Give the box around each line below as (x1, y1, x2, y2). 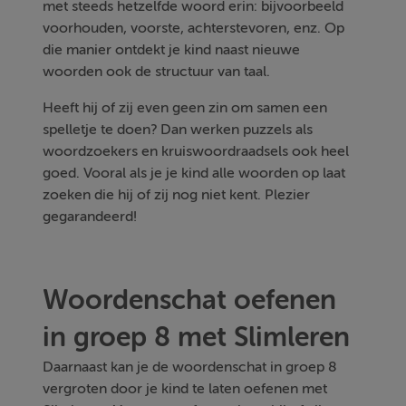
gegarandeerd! (43, 208, 138, 225)
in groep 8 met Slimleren (43, 321, 351, 353)
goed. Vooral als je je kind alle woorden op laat (43, 164, 346, 181)
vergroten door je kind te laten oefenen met (43, 380, 328, 397)
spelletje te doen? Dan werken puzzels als (43, 121, 314, 138)
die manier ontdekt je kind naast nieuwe (43, 41, 301, 58)
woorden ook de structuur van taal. (43, 63, 271, 80)
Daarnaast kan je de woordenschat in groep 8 (43, 358, 338, 375)
